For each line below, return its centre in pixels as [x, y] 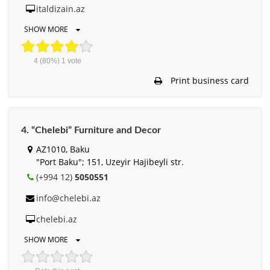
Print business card [209, 80]
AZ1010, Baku [63, 149]
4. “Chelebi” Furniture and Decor [91, 130]
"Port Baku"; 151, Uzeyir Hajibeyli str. [110, 162]
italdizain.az [61, 8]
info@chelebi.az [68, 198]
